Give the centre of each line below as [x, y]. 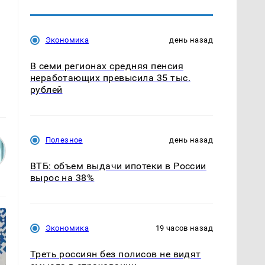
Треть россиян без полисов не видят [115, 254]
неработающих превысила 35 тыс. [110, 77]
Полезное [64, 140]
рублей [46, 89]
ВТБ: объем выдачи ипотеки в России [118, 166]
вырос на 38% [62, 177]
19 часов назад [184, 228]
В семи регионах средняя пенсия [106, 66]
